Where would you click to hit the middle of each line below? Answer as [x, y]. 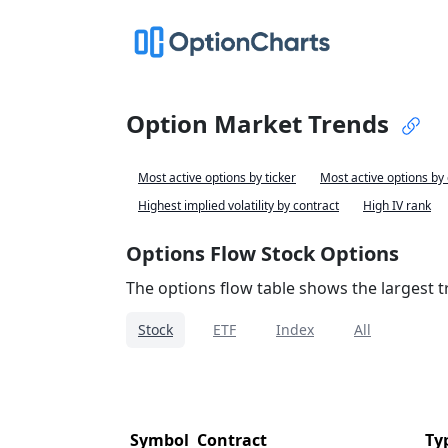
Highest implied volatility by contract [238, 205]
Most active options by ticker [217, 177]
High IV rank [397, 205]
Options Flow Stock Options [262, 253]
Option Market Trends [257, 123]
